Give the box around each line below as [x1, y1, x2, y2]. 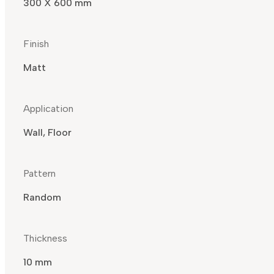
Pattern [23, 168, 56, 180]
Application [23, 103, 73, 115]
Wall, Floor [23, 127, 72, 139]
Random [23, 191, 61, 204]
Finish [23, 38, 49, 50]
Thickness [23, 232, 67, 245]
